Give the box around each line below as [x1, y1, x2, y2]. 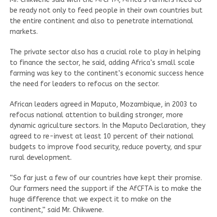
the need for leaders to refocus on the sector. [10, 79, 159, 88]
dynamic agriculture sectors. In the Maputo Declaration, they [10, 121, 205, 130]
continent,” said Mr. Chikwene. [10, 205, 104, 214]
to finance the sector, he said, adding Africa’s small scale [10, 58, 195, 67]
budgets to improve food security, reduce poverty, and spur [10, 142, 201, 151]
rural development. [10, 153, 72, 162]
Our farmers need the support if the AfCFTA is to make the [10, 184, 201, 193]
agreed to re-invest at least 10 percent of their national [10, 132, 194, 140]
